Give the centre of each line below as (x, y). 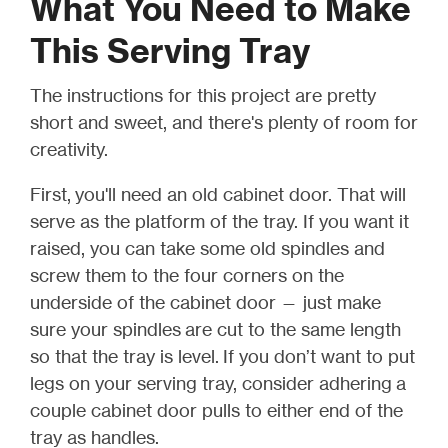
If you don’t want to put (319, 355)
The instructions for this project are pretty (203, 94)
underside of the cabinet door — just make (205, 301)
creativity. (69, 148)
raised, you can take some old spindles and (207, 247)
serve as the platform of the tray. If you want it (219, 220)
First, (52, 193)
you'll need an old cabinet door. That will (240, 193)
